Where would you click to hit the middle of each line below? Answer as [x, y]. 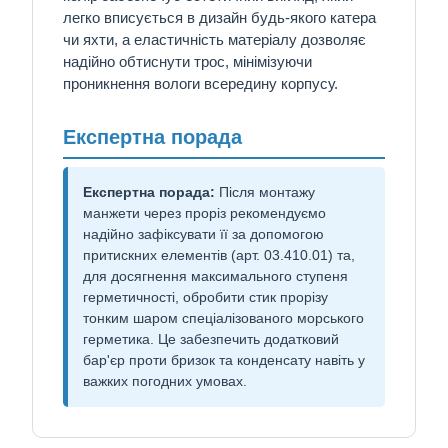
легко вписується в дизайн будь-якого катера [219, 17]
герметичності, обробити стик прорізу [205, 297]
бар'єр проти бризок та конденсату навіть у [224, 360]
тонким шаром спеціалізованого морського [223, 318]
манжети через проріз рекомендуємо [204, 213]
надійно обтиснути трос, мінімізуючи [187, 61]
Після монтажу [265, 192]
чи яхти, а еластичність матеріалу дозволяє [214, 39]
